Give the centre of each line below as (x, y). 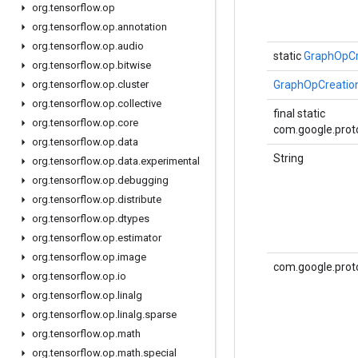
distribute (139, 199)
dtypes (133, 219)
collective (139, 103)
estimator (139, 238)
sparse (161, 314)
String (288, 158)
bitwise (134, 65)
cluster (133, 84)
